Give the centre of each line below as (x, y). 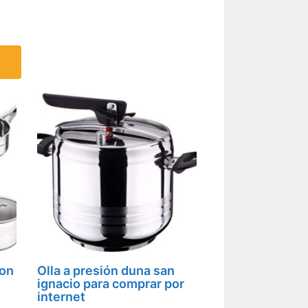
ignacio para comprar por (110, 284)
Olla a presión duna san (106, 271)
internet (61, 297)
